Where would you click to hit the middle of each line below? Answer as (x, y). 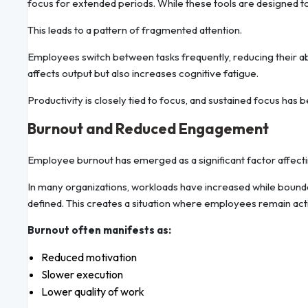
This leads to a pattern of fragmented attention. (135, 30)
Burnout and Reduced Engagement (148, 129)
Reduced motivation (89, 257)
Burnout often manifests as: (99, 230)
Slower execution (82, 275)
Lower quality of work (93, 292)
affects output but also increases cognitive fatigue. (143, 74)
